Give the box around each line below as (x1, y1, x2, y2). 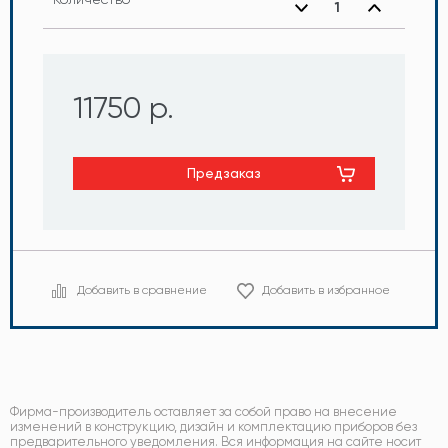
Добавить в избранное (262, 283, 390, 297)
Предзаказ (187, 165, 261, 181)
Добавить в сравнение (77, 283, 207, 297)
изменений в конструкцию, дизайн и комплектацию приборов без (10, 419, 417, 434)
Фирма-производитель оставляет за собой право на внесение (10, 404, 397, 419)
